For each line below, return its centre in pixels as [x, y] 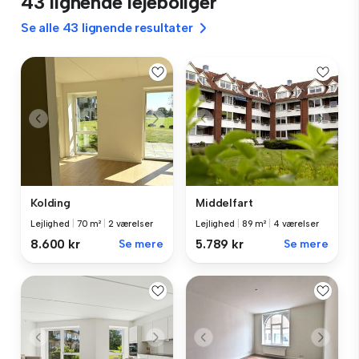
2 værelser [130, 224]
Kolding [51, 204]
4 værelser [296, 224]
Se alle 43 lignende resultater [107, 28]
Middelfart [224, 204]
